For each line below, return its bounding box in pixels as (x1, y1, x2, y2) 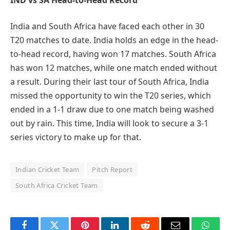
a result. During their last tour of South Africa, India (10, 76, 209, 88)
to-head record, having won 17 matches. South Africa (10, 48, 216, 60)
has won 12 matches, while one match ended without (10, 62, 217, 74)
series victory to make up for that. (10, 131, 141, 143)
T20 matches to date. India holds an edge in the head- (10, 34, 218, 46)
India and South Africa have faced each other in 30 (10, 21, 204, 32)
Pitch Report (92, 165, 133, 175)
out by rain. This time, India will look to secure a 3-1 (10, 118, 208, 129)
